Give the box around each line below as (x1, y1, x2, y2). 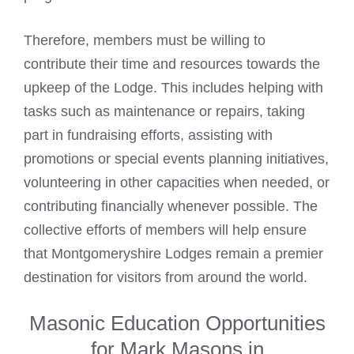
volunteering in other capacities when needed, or (24, 175, 330, 191)
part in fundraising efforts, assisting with (24, 127, 273, 144)
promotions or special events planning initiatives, (24, 151, 329, 168)
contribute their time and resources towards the (24, 56, 320, 73)
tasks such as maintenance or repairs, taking (24, 104, 305, 120)
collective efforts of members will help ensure (24, 222, 307, 239)
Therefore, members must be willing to (24, 32, 265, 49)
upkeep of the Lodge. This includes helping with (24, 80, 323, 96)
